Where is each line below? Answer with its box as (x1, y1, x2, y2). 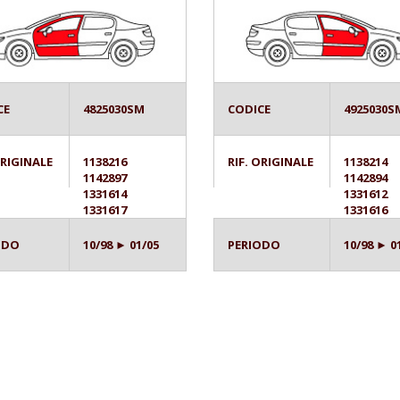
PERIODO (228, 236, 280, 253)
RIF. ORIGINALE (228, 153, 313, 170)
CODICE (228, 100, 271, 117)
